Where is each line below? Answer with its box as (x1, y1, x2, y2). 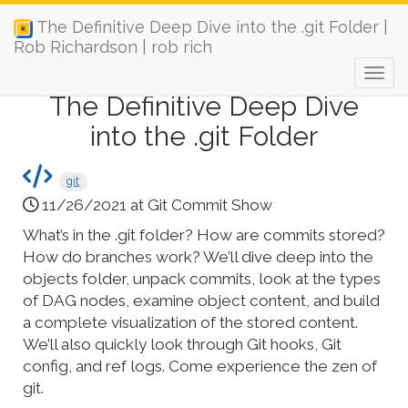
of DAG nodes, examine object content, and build (23, 291, 380, 310)
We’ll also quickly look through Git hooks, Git (23, 334, 342, 353)
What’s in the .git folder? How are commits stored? (23, 225, 385, 244)
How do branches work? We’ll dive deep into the (23, 247, 373, 266)
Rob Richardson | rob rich (14, 36, 212, 56)
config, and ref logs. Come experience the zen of (23, 356, 377, 375)
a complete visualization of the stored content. (23, 312, 358, 331)
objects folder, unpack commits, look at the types (23, 269, 381, 288)
